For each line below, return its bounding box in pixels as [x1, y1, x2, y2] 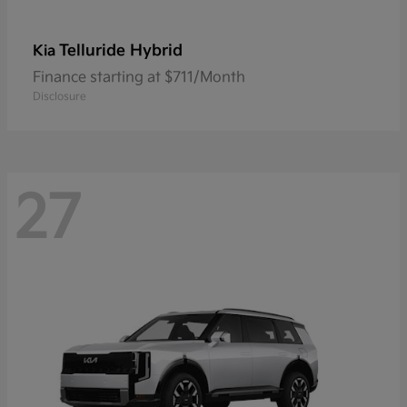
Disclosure [33, 89, 86, 104]
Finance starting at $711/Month [33, 68, 245, 86]
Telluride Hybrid [59, 41, 183, 60]
